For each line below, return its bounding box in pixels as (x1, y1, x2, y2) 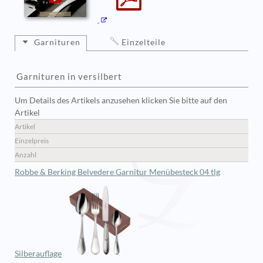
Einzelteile (122, 37, 166, 47)
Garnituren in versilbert (16, 70, 122, 82)
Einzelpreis (15, 136, 49, 146)
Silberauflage (15, 249, 62, 259)
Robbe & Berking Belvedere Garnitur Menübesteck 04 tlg (15, 167, 220, 177)
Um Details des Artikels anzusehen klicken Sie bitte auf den (15, 96, 227, 106)
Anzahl (15, 150, 36, 160)
